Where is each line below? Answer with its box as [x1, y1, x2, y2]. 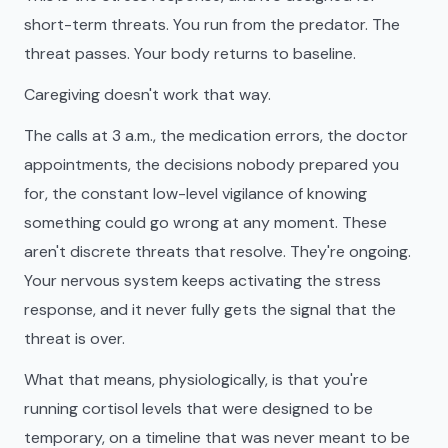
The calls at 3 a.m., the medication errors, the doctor [24, 125, 408, 146]
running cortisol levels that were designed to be [24, 398, 373, 419]
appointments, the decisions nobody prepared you [24, 154, 399, 175]
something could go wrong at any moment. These [24, 212, 387, 233]
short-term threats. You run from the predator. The [24, 14, 400, 35]
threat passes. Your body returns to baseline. [24, 43, 356, 64]
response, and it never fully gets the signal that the [24, 299, 396, 320]
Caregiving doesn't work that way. [24, 84, 271, 105]
